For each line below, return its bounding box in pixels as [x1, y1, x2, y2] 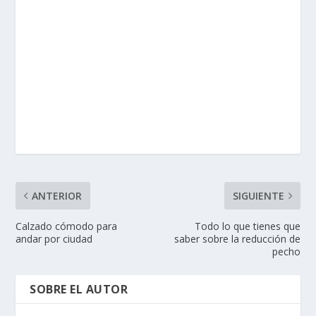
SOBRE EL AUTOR [30, 281, 128, 298]
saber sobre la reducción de [174, 232, 300, 246]
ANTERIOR [32, 189, 83, 203]
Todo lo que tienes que [194, 219, 300, 233]
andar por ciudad [16, 232, 93, 246]
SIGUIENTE [232, 189, 284, 203]
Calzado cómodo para [16, 219, 118, 233]
